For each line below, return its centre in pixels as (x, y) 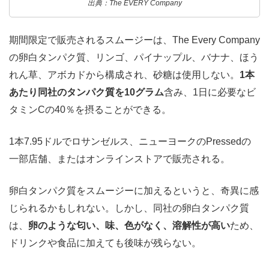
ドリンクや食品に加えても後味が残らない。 (105, 243)
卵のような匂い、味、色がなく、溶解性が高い (129, 226)
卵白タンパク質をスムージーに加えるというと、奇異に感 (134, 191)
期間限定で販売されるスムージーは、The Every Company (134, 40)
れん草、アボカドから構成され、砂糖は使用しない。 (124, 75)
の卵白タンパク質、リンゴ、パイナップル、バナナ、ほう (134, 58)
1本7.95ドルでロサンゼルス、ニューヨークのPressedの (130, 142)
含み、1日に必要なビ (210, 92)
